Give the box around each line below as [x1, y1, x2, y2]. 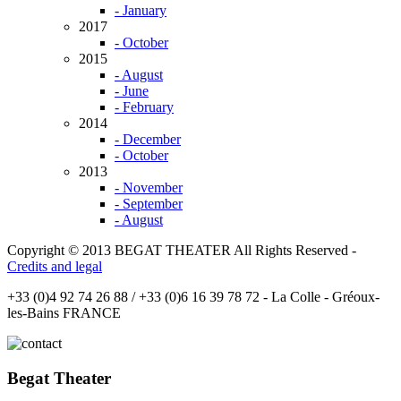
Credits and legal [7, 259, 102, 275]
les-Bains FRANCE [7, 305, 121, 321]
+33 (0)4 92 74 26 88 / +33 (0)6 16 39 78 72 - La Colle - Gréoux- [7, 289, 380, 305]
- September [115, 196, 183, 212]
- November [115, 180, 183, 196]
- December [115, 132, 181, 148]
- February [115, 99, 174, 115]
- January [115, 3, 166, 19]
